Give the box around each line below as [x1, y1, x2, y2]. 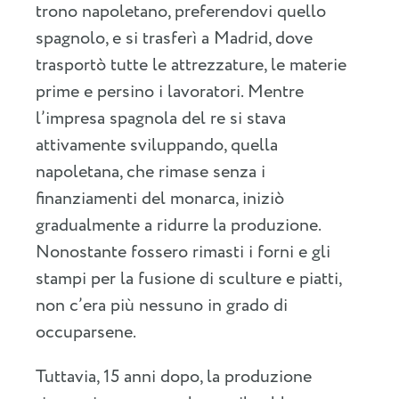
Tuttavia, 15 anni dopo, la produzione [36, 363, 312, 390]
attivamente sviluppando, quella [36, 132, 278, 159]
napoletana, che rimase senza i [36, 159, 265, 185]
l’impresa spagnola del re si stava [36, 105, 286, 132]
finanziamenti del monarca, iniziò [36, 185, 284, 212]
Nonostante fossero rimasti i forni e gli [36, 239, 330, 265]
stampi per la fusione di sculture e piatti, [36, 265, 341, 292]
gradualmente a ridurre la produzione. [36, 212, 321, 239]
